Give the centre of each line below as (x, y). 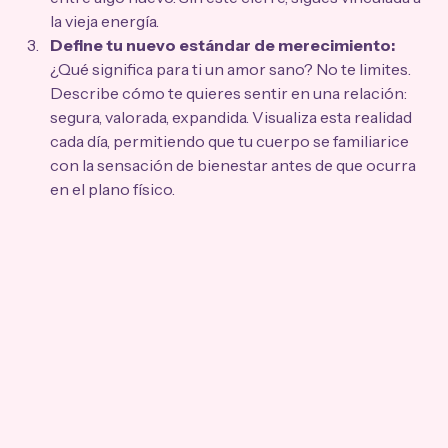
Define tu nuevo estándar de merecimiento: (222, 45)
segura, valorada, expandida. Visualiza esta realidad (232, 117)
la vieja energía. (104, 21)
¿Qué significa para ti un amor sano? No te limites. (232, 69)
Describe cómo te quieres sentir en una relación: (230, 93)
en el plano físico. (112, 189)
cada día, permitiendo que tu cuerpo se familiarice (231, 141)
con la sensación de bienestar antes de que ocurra (234, 165)
